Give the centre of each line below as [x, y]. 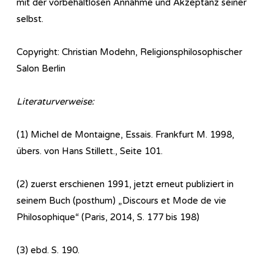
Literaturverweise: [55, 101]
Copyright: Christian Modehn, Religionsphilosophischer [129, 52]
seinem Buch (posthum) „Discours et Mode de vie [121, 200]
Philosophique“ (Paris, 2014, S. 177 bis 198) [108, 217]
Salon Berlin [41, 68]
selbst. [30, 19]
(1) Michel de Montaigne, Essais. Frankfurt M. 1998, [125, 134]
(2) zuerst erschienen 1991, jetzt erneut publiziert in [125, 184]
